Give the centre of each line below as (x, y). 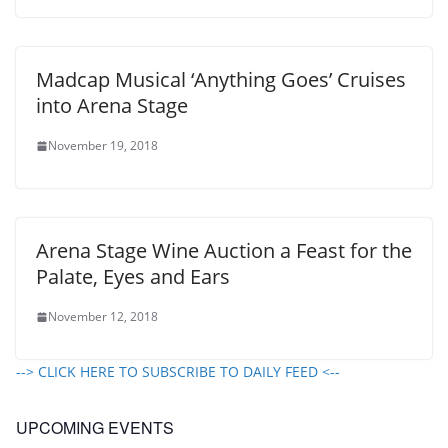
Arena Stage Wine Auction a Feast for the (224, 251)
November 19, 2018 (103, 146)
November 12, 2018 (103, 317)
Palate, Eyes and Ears (133, 277)
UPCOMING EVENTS (95, 428)
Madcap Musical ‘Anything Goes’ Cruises (221, 80)
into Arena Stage (112, 106)
